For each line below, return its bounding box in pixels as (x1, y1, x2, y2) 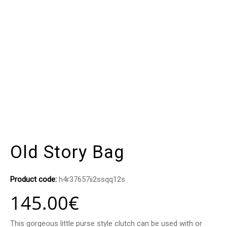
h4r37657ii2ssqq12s (59, 175, 125, 184)
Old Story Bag (10, 142, 125, 163)
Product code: (10, 175, 59, 184)
